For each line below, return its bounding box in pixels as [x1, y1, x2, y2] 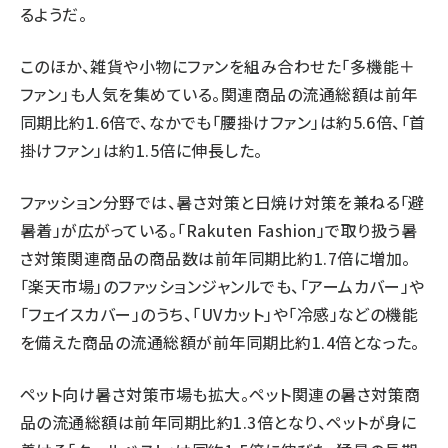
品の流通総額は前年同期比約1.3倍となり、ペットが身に [20, 410, 417, 434]
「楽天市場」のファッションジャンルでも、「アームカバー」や [20, 274, 425, 298]
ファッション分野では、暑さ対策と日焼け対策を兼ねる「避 [20, 190, 425, 214]
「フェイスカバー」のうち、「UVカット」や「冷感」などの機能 [20, 302, 419, 326]
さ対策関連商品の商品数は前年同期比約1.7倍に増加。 [20, 246, 411, 270]
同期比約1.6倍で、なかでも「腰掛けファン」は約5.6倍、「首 [20, 110, 426, 134]
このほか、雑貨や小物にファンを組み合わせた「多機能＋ [20, 54, 416, 78]
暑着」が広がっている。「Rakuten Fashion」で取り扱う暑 [20, 218, 418, 242]
